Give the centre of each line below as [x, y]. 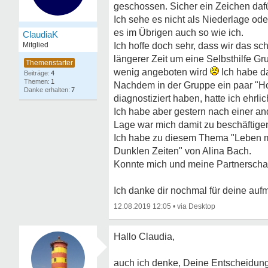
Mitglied [36, 45]
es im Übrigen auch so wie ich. [179, 33]
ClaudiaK [40, 34]
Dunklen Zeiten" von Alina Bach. [182, 151]
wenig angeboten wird [162, 72]
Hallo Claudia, [144, 237]
